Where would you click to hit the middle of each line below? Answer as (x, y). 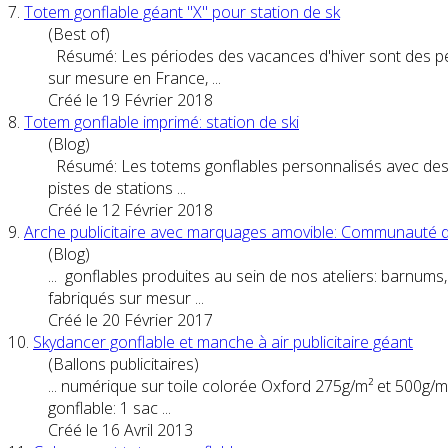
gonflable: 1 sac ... (109, 407)
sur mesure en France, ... (134, 77)
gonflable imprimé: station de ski (184, 121)
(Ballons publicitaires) (123, 363)
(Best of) (79, 33)
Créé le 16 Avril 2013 (120, 429)
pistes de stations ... (117, 187)
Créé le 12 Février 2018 (130, 209)
